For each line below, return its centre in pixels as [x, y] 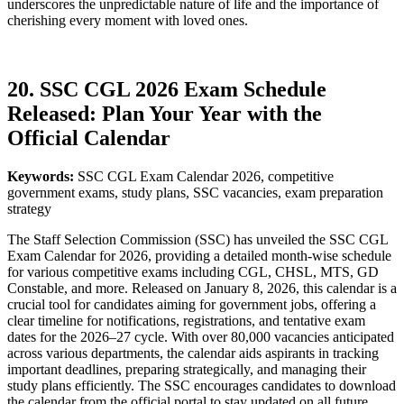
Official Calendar [89, 138]
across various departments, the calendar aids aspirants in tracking [193, 353]
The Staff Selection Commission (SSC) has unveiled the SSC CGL [197, 240]
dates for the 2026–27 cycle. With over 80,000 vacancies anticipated [201, 337]
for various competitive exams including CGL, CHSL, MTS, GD [193, 272]
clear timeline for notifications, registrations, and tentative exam [186, 321]
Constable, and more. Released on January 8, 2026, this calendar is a [202, 289]
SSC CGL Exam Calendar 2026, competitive [206, 177]
